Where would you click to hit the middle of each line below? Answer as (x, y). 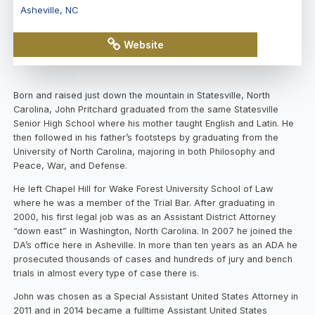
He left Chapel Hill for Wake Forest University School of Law (144, 189)
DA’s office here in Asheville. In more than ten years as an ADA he (156, 245)
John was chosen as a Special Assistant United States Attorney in (156, 297)
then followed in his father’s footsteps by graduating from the (146, 138)
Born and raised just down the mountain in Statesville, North (142, 96)
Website (144, 45)
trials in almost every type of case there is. (107, 274)
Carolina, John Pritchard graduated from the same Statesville (146, 110)
